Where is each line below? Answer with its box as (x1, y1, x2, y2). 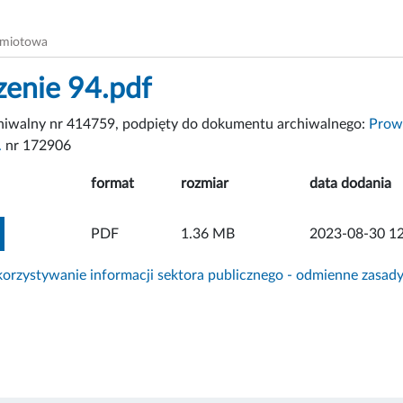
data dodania (309, 175, 391, 191)
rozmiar (181, 175, 228, 191)
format (91, 175, 134, 191)
